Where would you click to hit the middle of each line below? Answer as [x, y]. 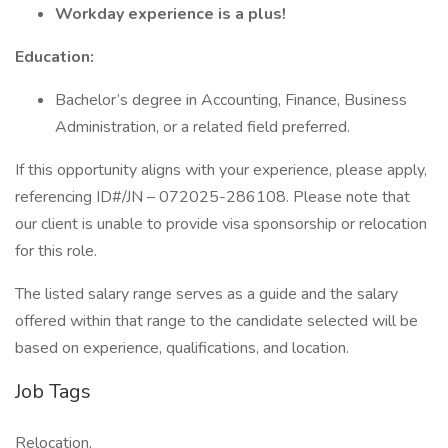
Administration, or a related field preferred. [202, 127]
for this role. [56, 251]
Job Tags [53, 391]
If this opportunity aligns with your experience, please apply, [221, 170]
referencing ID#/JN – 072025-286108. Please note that [212, 197]
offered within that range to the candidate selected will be [216, 321]
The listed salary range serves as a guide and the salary [206, 294]
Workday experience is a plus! [170, 14]
